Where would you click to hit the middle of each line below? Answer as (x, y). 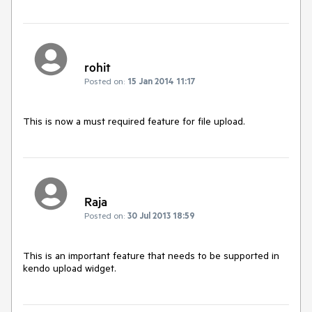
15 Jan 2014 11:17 (162, 80)
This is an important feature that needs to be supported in (151, 256)
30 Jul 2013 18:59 (161, 216)
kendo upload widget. (70, 268)
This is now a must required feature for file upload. (134, 121)
